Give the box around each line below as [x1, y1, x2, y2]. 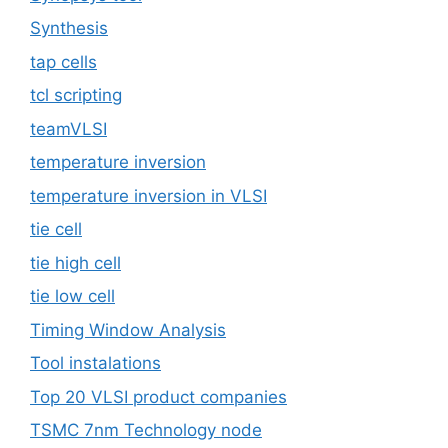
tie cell [30, 219, 82, 240]
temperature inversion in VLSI [30, 185, 267, 206]
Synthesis [30, 18, 108, 39]
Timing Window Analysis [30, 319, 226, 340]
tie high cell [30, 252, 121, 273]
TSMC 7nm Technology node [30, 420, 262, 441]
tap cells [30, 51, 97, 72]
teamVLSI [30, 118, 107, 139]
